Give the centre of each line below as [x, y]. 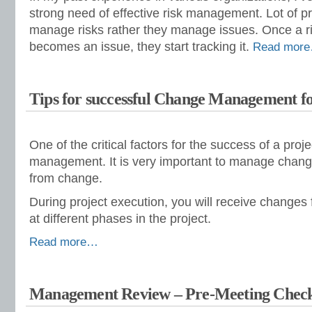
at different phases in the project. [120, 219]
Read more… [64, 242]
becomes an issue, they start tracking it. [141, 47]
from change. [66, 178]
